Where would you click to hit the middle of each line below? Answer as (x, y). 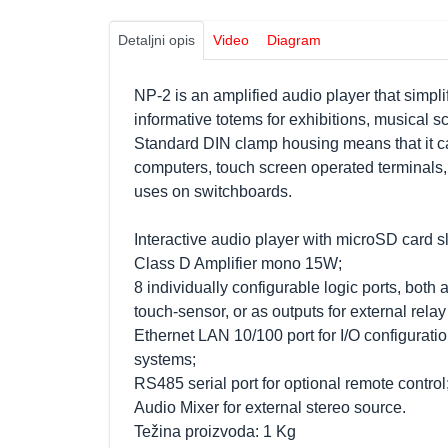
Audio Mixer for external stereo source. (270, 407)
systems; (165, 359)
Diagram (294, 39)
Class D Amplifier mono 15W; (238, 263)
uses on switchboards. (213, 191)
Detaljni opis (156, 39)
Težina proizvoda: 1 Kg (215, 431)
